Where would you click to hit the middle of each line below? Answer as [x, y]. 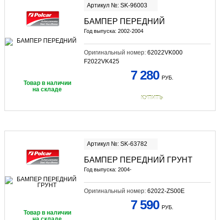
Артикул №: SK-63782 [117, 144]
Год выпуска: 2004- [108, 169]
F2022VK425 [101, 61]
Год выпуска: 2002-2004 [113, 31]
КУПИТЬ [152, 97]
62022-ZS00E [166, 191]
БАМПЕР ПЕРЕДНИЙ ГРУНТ [138, 160]
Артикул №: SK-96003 [117, 5]
